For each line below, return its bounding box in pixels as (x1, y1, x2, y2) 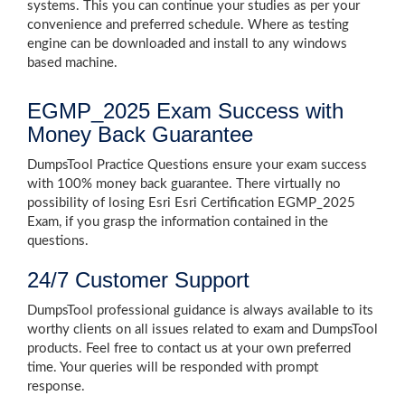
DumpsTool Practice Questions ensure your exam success (27, 158, 367, 172)
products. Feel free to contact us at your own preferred (27, 342, 351, 355)
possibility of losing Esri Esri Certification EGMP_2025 (27, 196, 355, 210)
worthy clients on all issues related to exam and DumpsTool (27, 323, 378, 336)
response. (27, 380, 85, 393)
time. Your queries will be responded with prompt (27, 361, 318, 374)
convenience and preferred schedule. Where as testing (27, 18, 349, 32)
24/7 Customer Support (27, 268, 250, 292)
